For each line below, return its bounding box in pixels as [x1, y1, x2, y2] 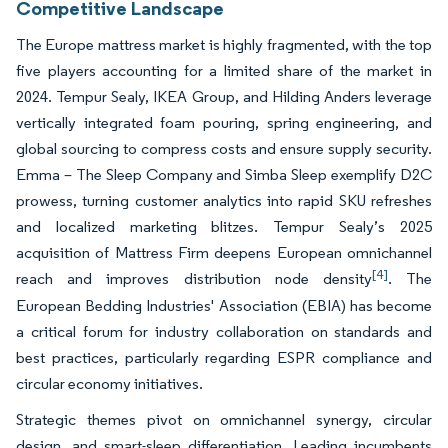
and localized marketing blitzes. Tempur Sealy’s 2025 [16, 216, 432, 236]
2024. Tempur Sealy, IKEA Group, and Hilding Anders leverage [16, 86, 432, 106]
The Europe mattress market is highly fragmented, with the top [16, 34, 432, 54]
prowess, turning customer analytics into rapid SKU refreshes [16, 190, 432, 210]
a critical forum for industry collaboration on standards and [16, 321, 432, 341]
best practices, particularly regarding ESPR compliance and [16, 347, 432, 367]
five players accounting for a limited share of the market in [16, 60, 432, 80]
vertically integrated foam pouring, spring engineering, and [16, 112, 432, 132]
